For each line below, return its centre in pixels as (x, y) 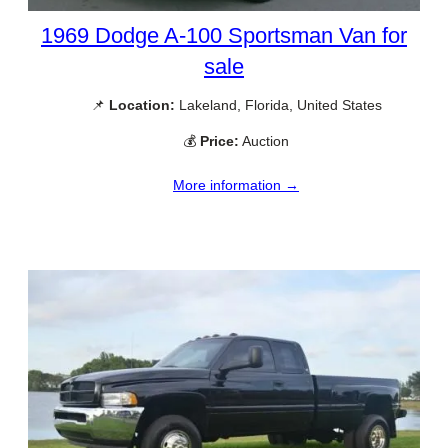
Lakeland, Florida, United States (278, 105)
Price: (219, 140)
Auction (264, 140)
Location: (141, 105)
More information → (236, 184)
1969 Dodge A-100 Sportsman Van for (224, 36)
